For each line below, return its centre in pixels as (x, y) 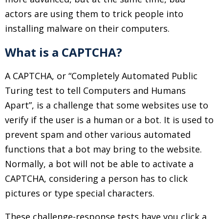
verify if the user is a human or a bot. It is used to (109, 120)
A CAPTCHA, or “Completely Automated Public (101, 76)
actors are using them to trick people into (94, 14)
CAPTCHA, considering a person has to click (96, 178)
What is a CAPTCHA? (64, 52)
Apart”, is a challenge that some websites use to (107, 105)
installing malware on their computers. (87, 28)
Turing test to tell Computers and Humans (95, 90)
